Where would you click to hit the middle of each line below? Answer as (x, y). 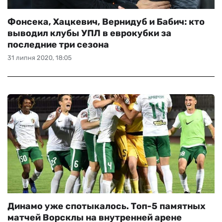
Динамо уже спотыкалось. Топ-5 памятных (107, 206)
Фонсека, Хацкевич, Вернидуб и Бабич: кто (106, 22)
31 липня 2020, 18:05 (40, 58)
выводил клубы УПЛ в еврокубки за (89, 33)
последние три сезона (58, 45)
